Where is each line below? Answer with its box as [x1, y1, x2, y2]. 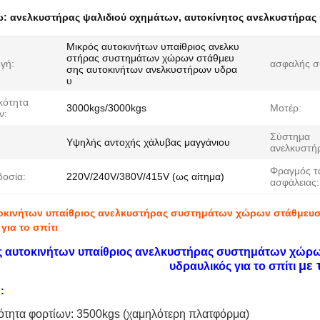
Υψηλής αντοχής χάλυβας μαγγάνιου [66, 136, 230, 148]
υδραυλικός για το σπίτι [169, 260, 296, 272]
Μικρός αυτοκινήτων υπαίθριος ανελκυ [66, 41, 239, 52]
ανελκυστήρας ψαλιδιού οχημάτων [10, 11, 179, 23]
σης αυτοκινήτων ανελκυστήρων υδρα [66, 64, 237, 75]
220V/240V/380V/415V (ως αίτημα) [66, 171, 224, 182]
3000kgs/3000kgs [66, 102, 146, 114]
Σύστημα [270, 131, 310, 142]
